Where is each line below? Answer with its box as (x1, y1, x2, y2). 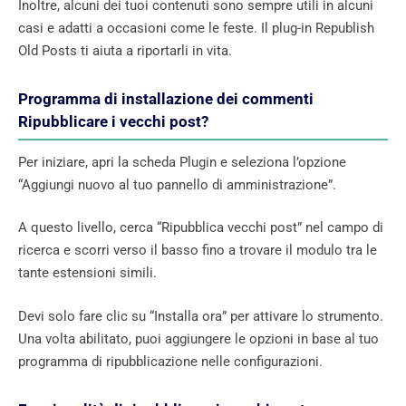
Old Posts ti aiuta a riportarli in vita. (18, 42, 232, 59)
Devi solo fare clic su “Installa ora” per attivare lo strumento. (18, 307, 383, 324)
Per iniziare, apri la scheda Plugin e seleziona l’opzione (18, 153, 346, 170)
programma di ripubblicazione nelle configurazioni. (18, 353, 323, 370)
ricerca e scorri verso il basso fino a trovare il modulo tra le (18, 242, 377, 259)
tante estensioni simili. (18, 265, 157, 282)
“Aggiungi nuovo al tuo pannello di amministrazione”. (18, 176, 336, 193)
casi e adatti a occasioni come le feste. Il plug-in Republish (18, 19, 374, 36)
